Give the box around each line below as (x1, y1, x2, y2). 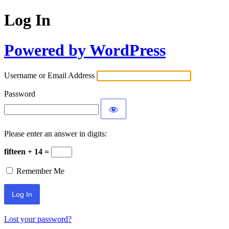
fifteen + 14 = (4, 147, 51, 156)
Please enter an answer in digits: (4, 129, 107, 139)
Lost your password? (4, 215, 72, 224)
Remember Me (16, 167, 64, 176)
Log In (4, 11, 51, 30)
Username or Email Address (4, 71, 95, 80)
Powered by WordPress (4, 40, 166, 59)
